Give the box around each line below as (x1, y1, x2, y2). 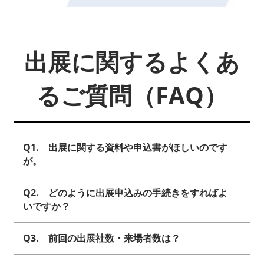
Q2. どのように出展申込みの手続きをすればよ (23, 186, 227, 200)
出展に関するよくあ (24, 45, 240, 78)
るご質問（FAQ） (37, 79, 227, 112)
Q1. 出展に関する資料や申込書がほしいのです (23, 141, 227, 154)
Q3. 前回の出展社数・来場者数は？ (23, 232, 180, 245)
